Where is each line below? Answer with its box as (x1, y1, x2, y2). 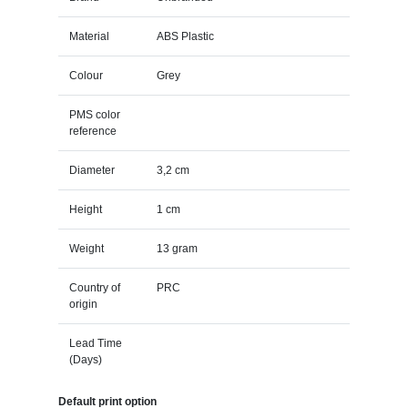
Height (68, 202, 102, 216)
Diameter (68, 163, 115, 177)
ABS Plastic (156, 29, 214, 43)
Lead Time (68, 336, 122, 350)
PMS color (68, 107, 120, 121)
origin (68, 297, 97, 311)
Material (68, 29, 109, 43)
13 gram (156, 241, 198, 255)
